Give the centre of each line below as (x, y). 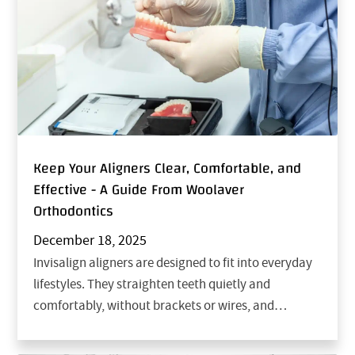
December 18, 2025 (90, 241)
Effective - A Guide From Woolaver (139, 190)
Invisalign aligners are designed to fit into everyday (173, 263)
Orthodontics (74, 212)
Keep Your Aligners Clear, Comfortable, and (168, 169)
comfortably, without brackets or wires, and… (160, 306)
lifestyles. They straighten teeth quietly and (152, 284)
